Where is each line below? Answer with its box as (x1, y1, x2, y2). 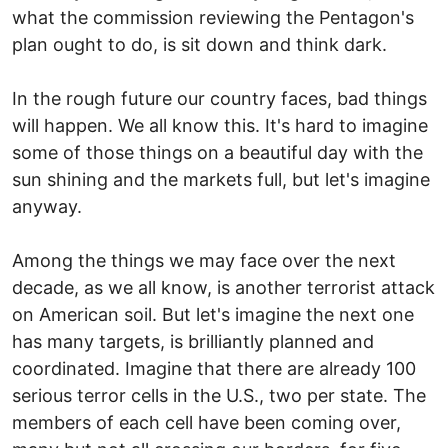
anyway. (12, 195, 82, 217)
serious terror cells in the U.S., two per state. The (12, 384, 426, 406)
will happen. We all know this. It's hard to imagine (12, 114, 428, 136)
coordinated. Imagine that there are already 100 (12, 357, 416, 379)
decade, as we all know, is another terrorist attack (12, 276, 435, 298)
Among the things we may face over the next (12, 249, 396, 271)
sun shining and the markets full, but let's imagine (12, 168, 430, 190)
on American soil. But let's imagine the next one (12, 303, 414, 325)
